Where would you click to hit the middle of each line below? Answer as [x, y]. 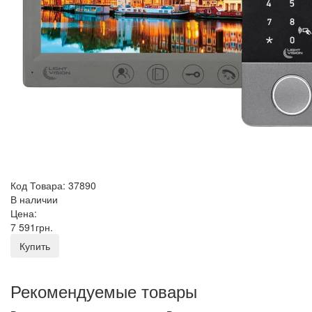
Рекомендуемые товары [104, 290]
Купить [35, 245]
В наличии [34, 199]
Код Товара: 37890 [53, 185]
